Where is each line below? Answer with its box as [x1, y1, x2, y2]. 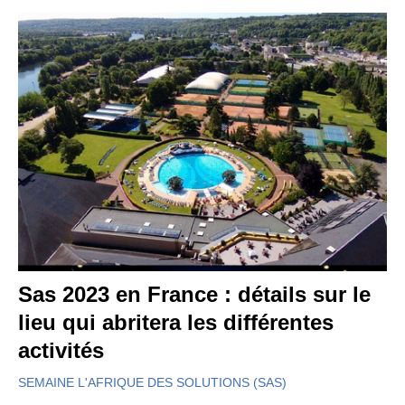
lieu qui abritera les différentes [18, 309, 334, 334]
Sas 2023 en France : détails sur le [18, 281, 371, 306]
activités [18, 337, 104, 363]
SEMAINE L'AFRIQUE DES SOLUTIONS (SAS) [18, 374, 287, 390]
